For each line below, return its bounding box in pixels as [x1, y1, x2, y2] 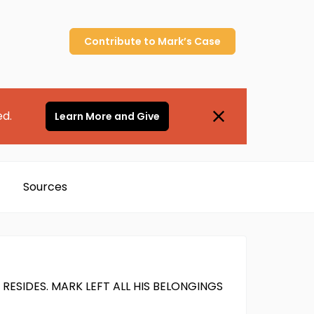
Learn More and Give [54, 109, 160, 123]
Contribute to [84, 34, 158, 48]
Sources [22, 179, 67, 195]
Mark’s [158, 34, 192, 48]
